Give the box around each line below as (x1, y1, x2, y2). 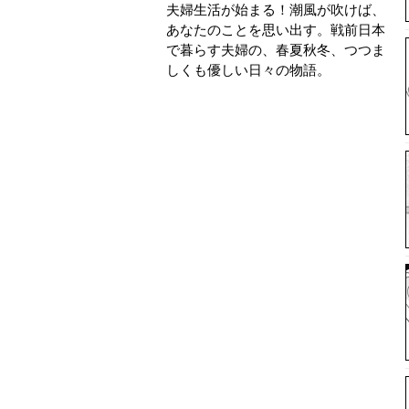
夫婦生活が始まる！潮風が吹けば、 (166, 2, 385, 17)
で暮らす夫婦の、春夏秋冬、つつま (166, 42, 385, 58)
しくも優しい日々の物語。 (166, 62, 330, 78)
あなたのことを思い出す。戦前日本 (166, 22, 385, 37)
